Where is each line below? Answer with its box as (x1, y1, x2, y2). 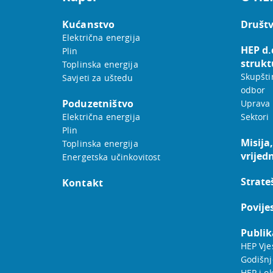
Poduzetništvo (62, 97, 133, 111)
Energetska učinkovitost (62, 151, 161, 163)
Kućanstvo (62, 18, 115, 32)
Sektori (240, 111, 269, 123)
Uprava (240, 97, 271, 110)
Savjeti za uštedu (62, 72, 133, 84)
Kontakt (62, 176, 104, 190)
